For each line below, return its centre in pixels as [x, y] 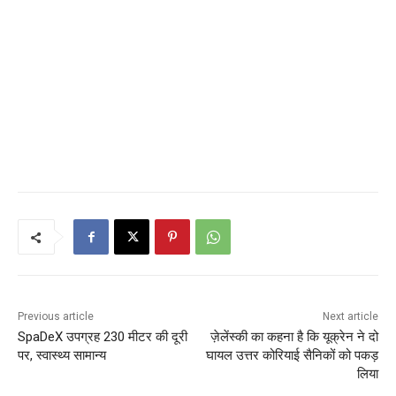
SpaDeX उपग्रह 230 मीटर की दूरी [103, 336]
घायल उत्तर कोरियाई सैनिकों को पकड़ [292, 355]
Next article [350, 316]
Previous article [56, 316]
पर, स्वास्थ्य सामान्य [62, 355]
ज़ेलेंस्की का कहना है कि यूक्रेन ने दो [294, 336]
